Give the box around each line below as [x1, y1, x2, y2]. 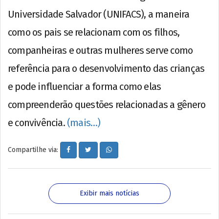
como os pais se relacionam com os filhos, [8, 26, 180, 38]
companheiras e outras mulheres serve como [8, 44, 193, 56]
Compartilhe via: [8, 145, 60, 154]
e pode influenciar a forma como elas [8, 80, 161, 92]
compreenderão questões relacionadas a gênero [8, 98, 205, 110]
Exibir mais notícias [80, 189, 139, 197]
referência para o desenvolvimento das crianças [8, 62, 205, 74]
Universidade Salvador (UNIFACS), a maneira [8, 8, 190, 20]
